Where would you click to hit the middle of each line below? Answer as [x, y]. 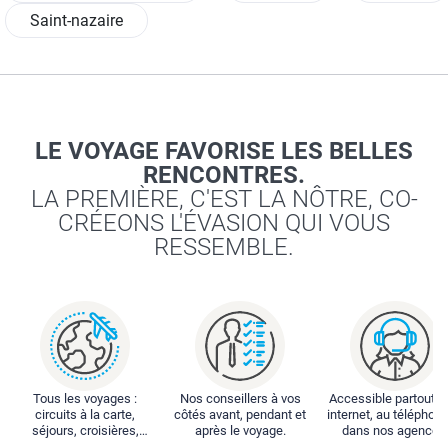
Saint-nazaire [76, 21]
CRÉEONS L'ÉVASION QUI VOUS [224, 223]
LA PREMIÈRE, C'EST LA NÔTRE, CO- [224, 199]
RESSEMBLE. [224, 247]
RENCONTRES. [224, 175]
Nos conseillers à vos [240, 398]
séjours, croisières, [85, 430]
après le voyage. [240, 430]
